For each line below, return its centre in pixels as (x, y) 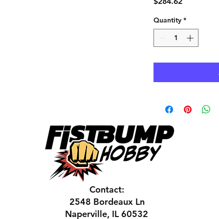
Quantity (167, 20)
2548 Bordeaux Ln (107, 202)
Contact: (107, 189)
